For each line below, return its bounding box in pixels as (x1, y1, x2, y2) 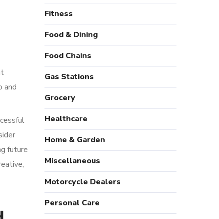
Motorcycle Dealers (44, 176, 121, 187)
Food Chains (44, 50, 91, 61)
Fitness (44, 8, 73, 19)
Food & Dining (44, 29, 98, 40)
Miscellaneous (44, 155, 100, 166)
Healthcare (44, 113, 88, 124)
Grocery (44, 92, 75, 103)
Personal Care (44, 197, 100, 208)
